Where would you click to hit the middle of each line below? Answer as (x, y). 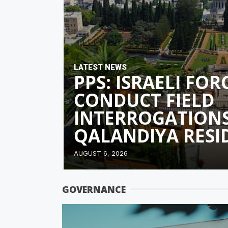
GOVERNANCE (94, 189)
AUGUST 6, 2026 (101, 153)
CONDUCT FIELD (144, 100)
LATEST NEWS (100, 67)
